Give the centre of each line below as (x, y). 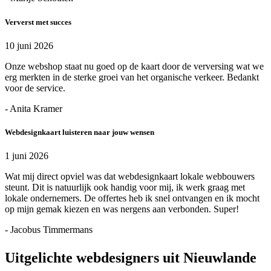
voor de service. (35, 88)
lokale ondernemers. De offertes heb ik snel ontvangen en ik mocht (132, 198)
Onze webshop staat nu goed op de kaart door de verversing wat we (134, 66)
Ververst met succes (38, 22)
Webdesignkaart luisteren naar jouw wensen (80, 132)
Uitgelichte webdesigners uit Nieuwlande (131, 258)
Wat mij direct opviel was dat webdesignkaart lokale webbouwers (130, 177)
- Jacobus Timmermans (49, 230)
